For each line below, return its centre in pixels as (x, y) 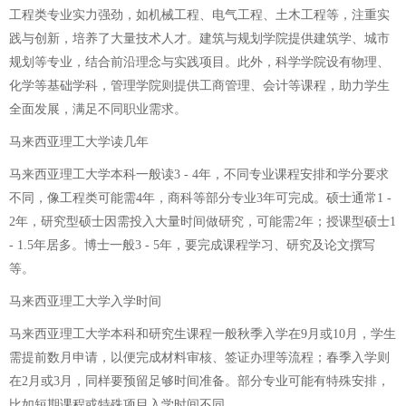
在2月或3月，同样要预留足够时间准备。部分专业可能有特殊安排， (199, 381)
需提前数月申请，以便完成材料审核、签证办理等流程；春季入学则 (199, 357)
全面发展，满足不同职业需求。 (98, 109)
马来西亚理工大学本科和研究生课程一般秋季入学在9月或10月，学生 (203, 333)
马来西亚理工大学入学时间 (85, 301)
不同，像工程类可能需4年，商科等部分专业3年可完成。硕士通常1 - (200, 198)
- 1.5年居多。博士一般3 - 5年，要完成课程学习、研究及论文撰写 (192, 245)
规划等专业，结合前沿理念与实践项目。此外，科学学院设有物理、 (199, 62)
